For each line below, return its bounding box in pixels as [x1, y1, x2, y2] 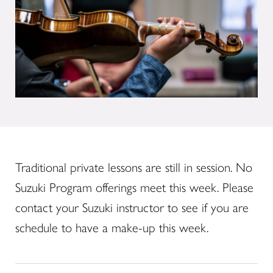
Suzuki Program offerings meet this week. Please [15, 180, 253, 196]
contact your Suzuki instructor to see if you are [15, 200, 249, 216]
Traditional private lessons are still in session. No [15, 160, 252, 175]
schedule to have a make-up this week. [15, 220, 208, 236]
